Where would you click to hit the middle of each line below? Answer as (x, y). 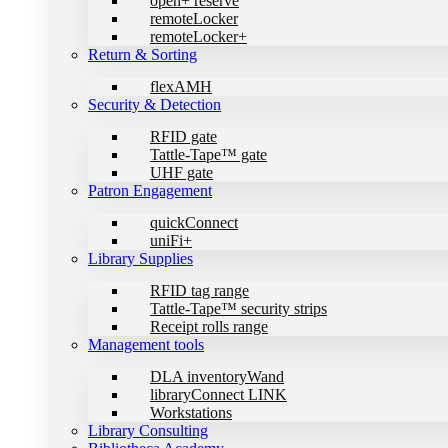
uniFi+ (171, 240)
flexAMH (181, 86)
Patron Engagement (150, 190)
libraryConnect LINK (218, 394)
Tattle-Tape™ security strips (238, 308)
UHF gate (181, 172)
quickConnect (194, 222)
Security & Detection (154, 104)
